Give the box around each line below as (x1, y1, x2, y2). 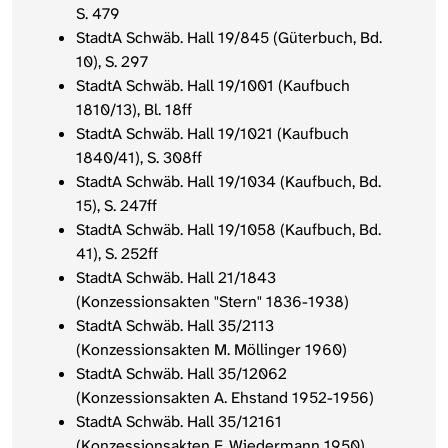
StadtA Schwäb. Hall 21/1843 (76, 267, 276, 289)
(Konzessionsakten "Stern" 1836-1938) (76, 291, 349, 313)
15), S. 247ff (76, 195, 157, 217)
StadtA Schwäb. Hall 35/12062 (76, 363, 287, 385)
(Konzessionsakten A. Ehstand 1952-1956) (76, 387, 374, 409)
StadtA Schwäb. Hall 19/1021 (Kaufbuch (76, 123, 349, 145)
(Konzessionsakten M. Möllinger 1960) (76, 339, 347, 361)
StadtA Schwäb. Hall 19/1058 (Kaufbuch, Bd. (76, 219, 381, 241)
